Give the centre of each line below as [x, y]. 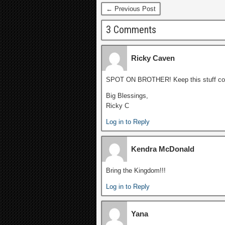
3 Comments [131, 30]
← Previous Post [131, 9]
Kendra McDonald [163, 149]
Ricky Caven [153, 58]
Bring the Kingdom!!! [136, 171]
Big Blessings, [127, 96]
